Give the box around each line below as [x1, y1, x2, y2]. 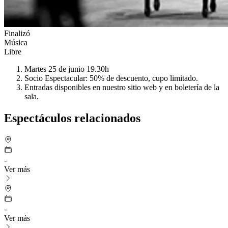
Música [4, 38, 27, 47]
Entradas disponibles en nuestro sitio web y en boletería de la [24, 82, 219, 92]
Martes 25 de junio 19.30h [24, 64, 109, 73]
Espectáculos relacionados [4, 111, 140, 125]
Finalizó [4, 28, 30, 38]
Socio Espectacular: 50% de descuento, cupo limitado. [24, 73, 198, 82]
